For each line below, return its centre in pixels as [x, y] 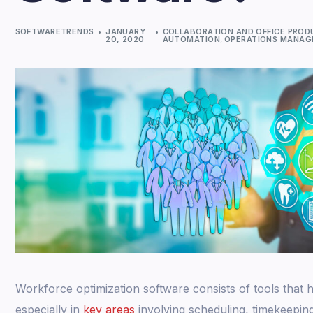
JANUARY [126, 31]
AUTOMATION [191, 39]
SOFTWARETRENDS [54, 31]
